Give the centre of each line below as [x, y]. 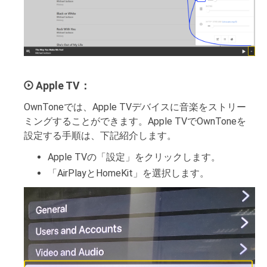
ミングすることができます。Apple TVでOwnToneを [135, 122]
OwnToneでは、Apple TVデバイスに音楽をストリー [135, 107]
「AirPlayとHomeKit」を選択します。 [128, 173]
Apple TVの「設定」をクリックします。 [134, 157]
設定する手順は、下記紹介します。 [100, 136]
